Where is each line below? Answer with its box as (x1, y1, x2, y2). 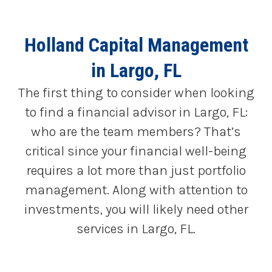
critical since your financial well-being (25, 143, 246, 160)
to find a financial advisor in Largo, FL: (24, 104, 248, 121)
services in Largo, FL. (76, 221, 195, 237)
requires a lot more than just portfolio (26, 163, 246, 179)
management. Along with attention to (24, 182, 248, 199)
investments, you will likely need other (24, 202, 248, 218)
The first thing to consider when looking (18, 85, 254, 101)
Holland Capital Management (24, 33, 248, 57)
